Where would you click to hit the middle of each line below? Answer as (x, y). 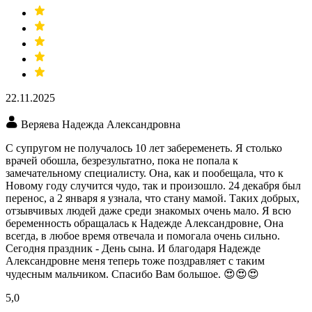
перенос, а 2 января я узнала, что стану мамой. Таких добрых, (153, 198)
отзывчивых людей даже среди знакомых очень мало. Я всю (148, 211)
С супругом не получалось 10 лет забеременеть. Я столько (144, 148)
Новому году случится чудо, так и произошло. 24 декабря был (153, 186)
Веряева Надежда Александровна (101, 125)
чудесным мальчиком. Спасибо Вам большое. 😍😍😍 (132, 274)
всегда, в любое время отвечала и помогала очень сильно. (143, 236)
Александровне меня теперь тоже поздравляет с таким (135, 261)
